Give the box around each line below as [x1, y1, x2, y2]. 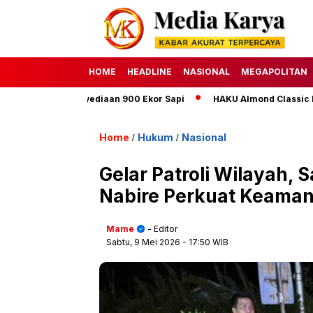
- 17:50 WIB [182, 236, 228, 247]
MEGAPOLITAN [241, 66, 307, 77]
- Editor [145, 223, 177, 234]
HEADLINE [127, 66, 172, 77]
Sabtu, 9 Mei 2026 [106, 236, 182, 247]
